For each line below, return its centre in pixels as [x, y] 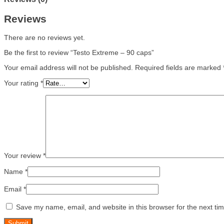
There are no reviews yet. [44, 37]
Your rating [22, 83]
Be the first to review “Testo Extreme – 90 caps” [79, 52]
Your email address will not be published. [68, 67]
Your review [23, 155]
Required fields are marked [179, 67]
